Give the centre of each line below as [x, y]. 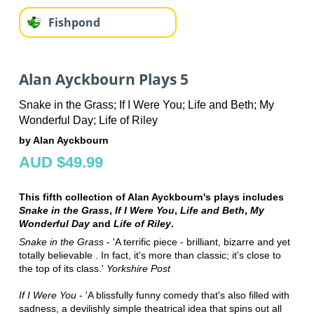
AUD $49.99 [61, 163]
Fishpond [74, 22]
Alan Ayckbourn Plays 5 [103, 79]
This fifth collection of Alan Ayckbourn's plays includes [151, 197]
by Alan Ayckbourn [63, 141]
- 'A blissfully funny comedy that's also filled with [183, 295]
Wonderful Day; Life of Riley [88, 121]
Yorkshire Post [138, 269]
